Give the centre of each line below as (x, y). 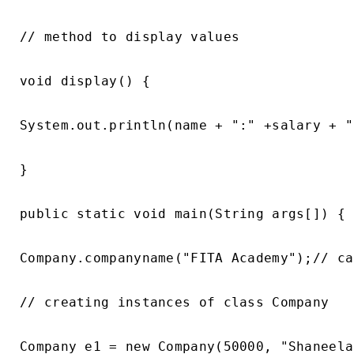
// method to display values (130, 37)
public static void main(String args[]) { (183, 214)
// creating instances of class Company (175, 302)
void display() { (85, 81)
